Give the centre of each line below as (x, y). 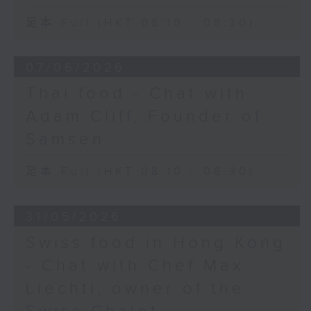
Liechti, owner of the (135, 289)
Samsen (65, 140)
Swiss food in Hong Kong (155, 243)
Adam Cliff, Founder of (144, 117)
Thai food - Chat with (136, 94)
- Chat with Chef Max (134, 266)
